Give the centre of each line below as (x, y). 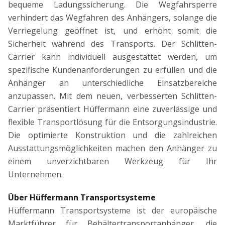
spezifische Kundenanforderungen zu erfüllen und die (113, 70)
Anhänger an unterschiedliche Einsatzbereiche (113, 83)
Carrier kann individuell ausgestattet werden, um (113, 57)
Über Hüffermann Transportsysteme (82, 198)
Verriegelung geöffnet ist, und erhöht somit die (113, 31)
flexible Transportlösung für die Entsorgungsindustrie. (113, 122)
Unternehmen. (35, 175)
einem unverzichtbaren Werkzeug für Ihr (113, 161)
